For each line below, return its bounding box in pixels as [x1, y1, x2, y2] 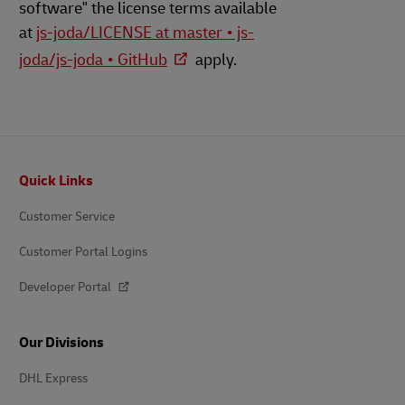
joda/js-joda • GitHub [19, 50, 167, 71]
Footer [18, 165, 42, 175]
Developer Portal [19, 279, 114, 295]
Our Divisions [19, 334, 104, 352]
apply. [192, 50, 237, 71]
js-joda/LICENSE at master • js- [36, 23, 254, 43]
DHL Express [19, 371, 88, 386]
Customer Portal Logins [19, 244, 147, 259]
